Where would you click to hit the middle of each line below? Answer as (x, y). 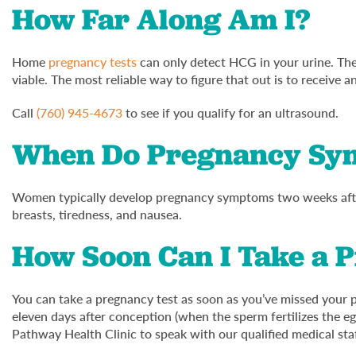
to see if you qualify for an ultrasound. (232, 112)
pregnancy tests (93, 61)
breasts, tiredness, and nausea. (99, 214)
